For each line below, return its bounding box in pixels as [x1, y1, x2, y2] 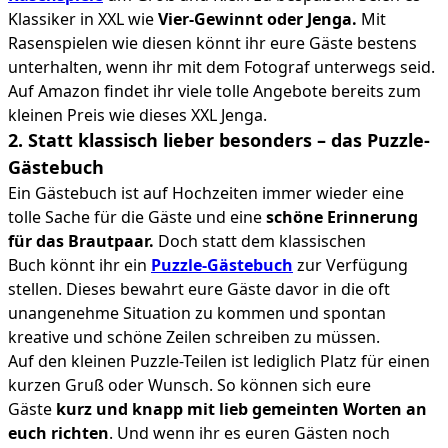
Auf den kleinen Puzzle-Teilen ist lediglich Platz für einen [8, 349, 430, 372]
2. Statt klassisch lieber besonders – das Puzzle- [8, 127, 430, 152]
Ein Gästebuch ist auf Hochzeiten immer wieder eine [8, 181, 404, 204]
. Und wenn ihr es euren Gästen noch [109, 421, 390, 444]
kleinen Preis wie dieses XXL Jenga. [8, 103, 267, 126]
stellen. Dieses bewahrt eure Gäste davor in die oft [8, 277, 390, 300]
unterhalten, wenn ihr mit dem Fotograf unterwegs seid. [8, 55, 435, 78]
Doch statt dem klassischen [154, 229, 366, 252]
